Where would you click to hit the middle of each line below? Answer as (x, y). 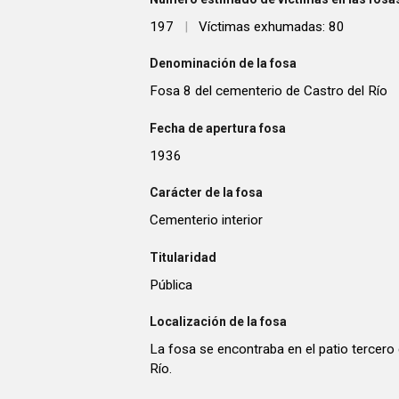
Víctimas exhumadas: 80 (272, 27)
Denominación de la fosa (223, 64)
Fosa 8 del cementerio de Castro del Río (269, 91)
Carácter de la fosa (206, 193)
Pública (171, 285)
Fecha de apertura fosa (218, 128)
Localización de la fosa (218, 322)
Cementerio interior (206, 220)
